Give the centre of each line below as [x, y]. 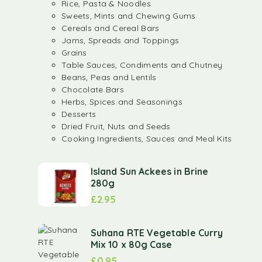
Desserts [79, 114]
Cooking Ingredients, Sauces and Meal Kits [147, 139]
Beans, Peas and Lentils [109, 77]
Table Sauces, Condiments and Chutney [142, 65]
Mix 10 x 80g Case [132, 244]
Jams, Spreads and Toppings [120, 40]
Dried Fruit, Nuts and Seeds [116, 126]
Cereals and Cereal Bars [111, 28]
